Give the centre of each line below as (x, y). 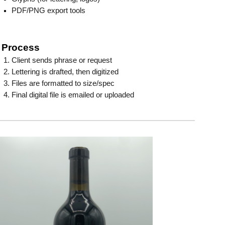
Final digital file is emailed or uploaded (73, 95)
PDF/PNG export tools (48, 11)
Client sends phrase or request (62, 60)
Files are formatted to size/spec (63, 83)
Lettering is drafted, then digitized (65, 72)
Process (20, 47)
